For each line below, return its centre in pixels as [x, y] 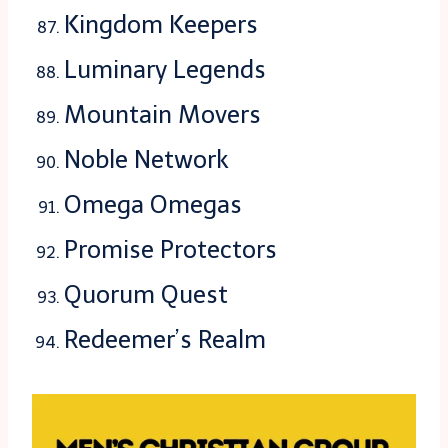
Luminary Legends [165, 70]
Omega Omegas [153, 205]
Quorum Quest [146, 295]
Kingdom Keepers [161, 25]
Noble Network [146, 160]
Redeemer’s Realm [165, 340]
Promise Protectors [170, 250]
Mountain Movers [162, 115]
